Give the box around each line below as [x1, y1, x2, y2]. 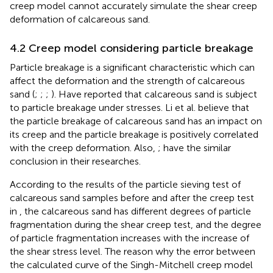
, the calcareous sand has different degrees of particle [19, 205, 251, 217]
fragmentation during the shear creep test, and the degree [10, 218, 261, 230]
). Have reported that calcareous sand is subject [51, 88, 257, 100]
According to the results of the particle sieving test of [10, 178, 241, 190]
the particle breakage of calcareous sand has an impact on [10, 115, 262, 127]
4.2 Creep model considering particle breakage [10, 41, 253, 55]
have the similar [163, 141, 231, 154]
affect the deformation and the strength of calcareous [10, 74, 245, 87]
